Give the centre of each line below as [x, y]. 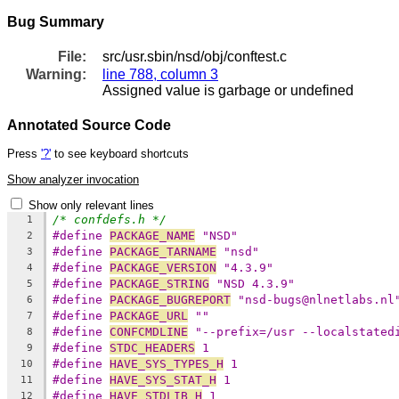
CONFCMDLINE [149, 331]
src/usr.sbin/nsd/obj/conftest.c [195, 56]
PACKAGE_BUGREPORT [170, 299]
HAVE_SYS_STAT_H [163, 379]
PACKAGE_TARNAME [163, 251]
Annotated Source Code [89, 125]
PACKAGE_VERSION [163, 267]
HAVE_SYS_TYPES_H [167, 363]
